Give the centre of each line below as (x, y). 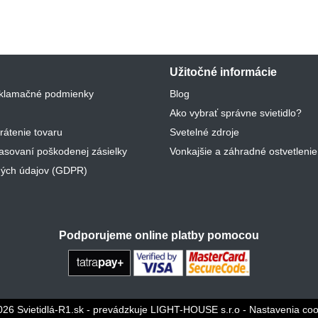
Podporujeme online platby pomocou (159, 235)
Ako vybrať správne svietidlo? (236, 113)
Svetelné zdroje (204, 132)
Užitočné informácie (223, 72)
